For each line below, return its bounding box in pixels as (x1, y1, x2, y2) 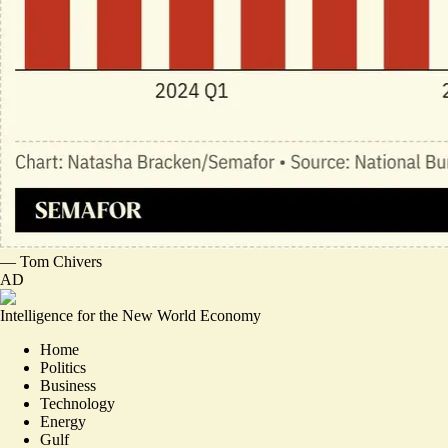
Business (40, 377, 96, 394)
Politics (40, 359, 86, 376)
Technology (40, 395, 115, 412)
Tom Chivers (20, 253, 102, 270)
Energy (40, 413, 86, 430)
